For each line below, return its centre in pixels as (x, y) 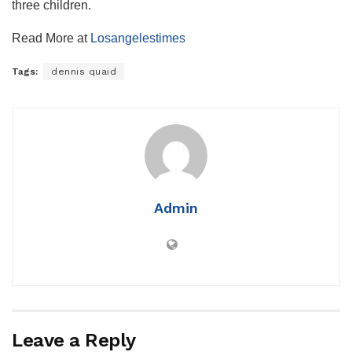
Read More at (51, 38)
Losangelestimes (138, 38)
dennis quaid (84, 71)
